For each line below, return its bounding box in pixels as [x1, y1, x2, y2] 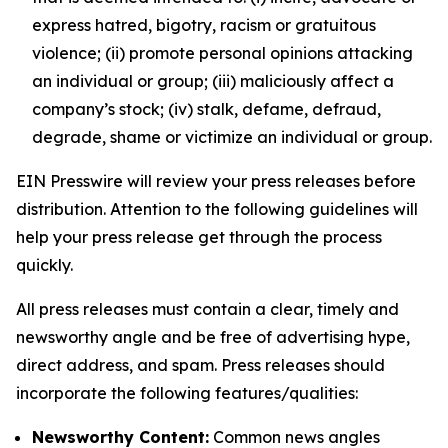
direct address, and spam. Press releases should [16, 355, 385, 375]
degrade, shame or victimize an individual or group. [32, 127, 432, 147]
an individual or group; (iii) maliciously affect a [32, 71, 394, 91]
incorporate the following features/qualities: [16, 383, 358, 403]
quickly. [16, 255, 73, 275]
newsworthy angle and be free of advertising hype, [16, 327, 410, 347]
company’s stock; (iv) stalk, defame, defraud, [32, 99, 381, 119]
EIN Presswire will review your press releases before [16, 171, 416, 191]
